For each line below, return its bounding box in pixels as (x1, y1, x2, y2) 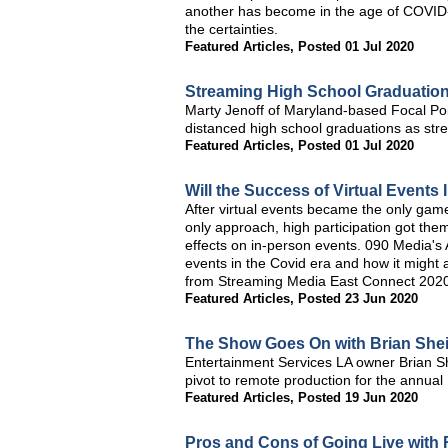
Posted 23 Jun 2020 (298, 291, 418, 306)
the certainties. (185, 21, 278, 37)
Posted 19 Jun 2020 (298, 390, 418, 405)
